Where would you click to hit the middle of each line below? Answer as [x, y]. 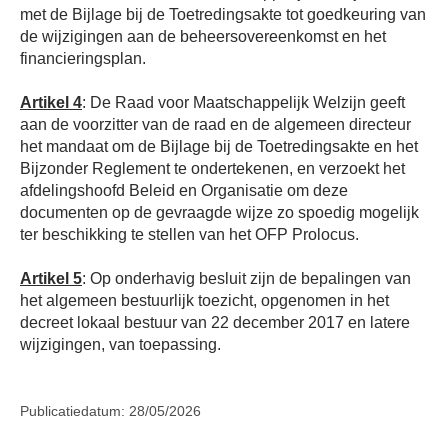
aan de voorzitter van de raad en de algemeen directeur [215, 124]
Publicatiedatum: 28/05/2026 [110, 411]
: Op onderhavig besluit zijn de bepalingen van [246, 278]
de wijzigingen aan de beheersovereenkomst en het [203, 36]
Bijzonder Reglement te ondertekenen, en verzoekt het [212, 168]
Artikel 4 [51, 102]
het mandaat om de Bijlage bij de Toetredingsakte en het [219, 146]
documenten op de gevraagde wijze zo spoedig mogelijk [219, 212]
